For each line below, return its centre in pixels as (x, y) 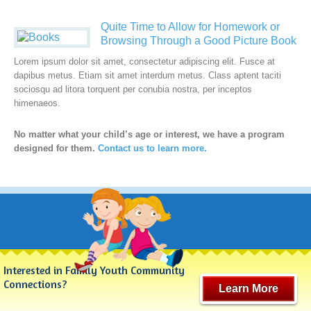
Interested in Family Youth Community (94, 270)
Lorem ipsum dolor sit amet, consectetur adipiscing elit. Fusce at (144, 61)
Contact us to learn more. (152, 148)
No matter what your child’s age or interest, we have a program (149, 134)
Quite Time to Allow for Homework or (190, 27)
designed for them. (56, 148)
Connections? (35, 284)
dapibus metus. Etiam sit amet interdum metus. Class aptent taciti (148, 75)
